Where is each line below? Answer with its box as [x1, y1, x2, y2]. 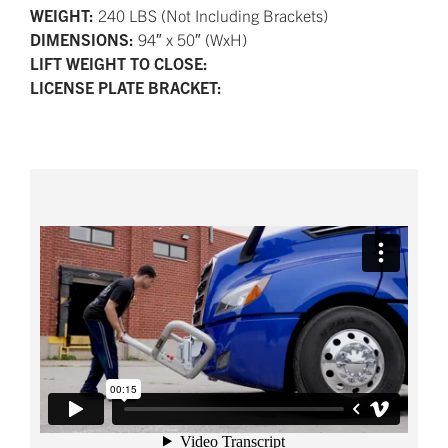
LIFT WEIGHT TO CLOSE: [30, 53, 208, 74]
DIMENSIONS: [30, 29, 138, 50]
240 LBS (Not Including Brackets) [98, 5, 328, 26]
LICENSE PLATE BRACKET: [30, 77, 222, 98]
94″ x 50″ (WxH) [138, 29, 247, 50]
